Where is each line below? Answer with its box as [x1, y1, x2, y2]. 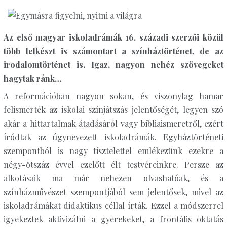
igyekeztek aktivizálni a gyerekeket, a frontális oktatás [3, 214, 224, 224]
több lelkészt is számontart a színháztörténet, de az [3, 46, 224, 56]
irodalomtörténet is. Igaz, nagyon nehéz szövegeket [3, 59, 224, 70]
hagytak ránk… [3, 73, 61, 84]
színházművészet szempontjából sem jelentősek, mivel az [3, 186, 224, 197]
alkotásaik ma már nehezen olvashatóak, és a [3, 173, 224, 183]
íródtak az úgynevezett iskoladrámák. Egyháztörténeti [3, 132, 224, 142]
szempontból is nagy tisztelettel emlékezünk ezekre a [3, 145, 224, 156]
